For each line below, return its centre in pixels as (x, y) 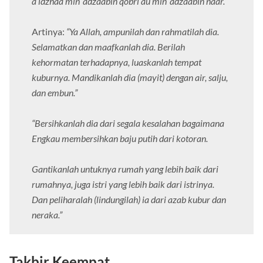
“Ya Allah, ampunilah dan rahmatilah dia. (143, 32)
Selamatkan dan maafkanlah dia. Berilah (108, 47)
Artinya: (49, 32)
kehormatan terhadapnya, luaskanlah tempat (117, 62)
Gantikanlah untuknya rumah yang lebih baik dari (125, 169)
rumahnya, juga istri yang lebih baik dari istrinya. (123, 184)
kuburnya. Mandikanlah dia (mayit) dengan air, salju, (130, 77)
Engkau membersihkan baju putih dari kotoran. (120, 139)
